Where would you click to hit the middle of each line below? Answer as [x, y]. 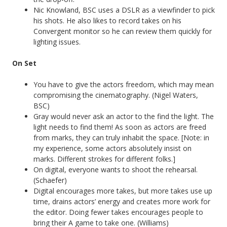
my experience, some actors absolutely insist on [112, 148]
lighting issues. [57, 42]
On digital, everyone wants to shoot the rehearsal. [116, 169]
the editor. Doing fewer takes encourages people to [118, 212]
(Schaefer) [50, 180]
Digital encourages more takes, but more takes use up [123, 191]
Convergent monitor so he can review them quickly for [123, 31]
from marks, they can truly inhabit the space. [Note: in [121, 137]
